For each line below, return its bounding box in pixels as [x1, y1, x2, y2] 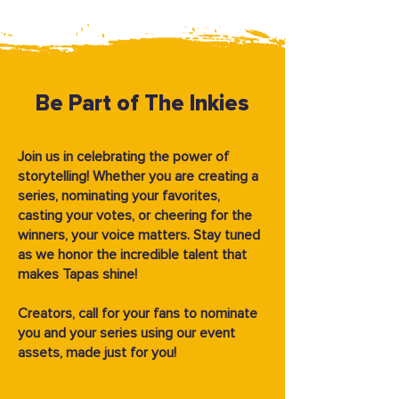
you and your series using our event [18, 326, 235, 340]
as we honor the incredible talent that [18, 248, 247, 262]
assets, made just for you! [18, 346, 176, 360]
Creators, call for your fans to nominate [18, 306, 257, 321]
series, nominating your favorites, [18, 189, 220, 203]
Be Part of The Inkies [36, 93, 249, 115]
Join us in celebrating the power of [18, 150, 229, 164]
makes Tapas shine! [18, 267, 137, 281]
